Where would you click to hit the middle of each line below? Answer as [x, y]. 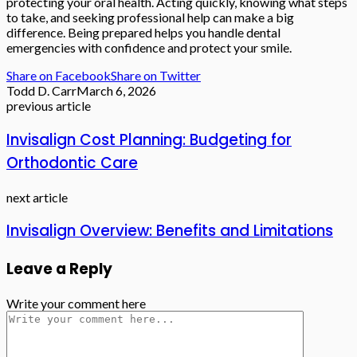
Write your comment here [76, 303]
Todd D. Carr [41, 91]
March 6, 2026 [116, 91]
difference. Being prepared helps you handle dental [143, 33]
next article [37, 197]
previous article [49, 106]
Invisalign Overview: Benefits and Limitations [170, 231]
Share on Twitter [156, 76]
